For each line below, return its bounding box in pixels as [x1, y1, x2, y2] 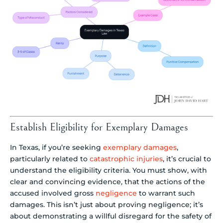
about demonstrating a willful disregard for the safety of [10, 212, 212, 221]
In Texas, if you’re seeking [10, 143, 103, 152]
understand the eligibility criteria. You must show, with [10, 166, 207, 175]
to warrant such [137, 189, 195, 198]
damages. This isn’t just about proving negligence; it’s [10, 200, 203, 210]
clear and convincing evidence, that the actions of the [10, 177, 205, 187]
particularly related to [10, 154, 90, 164]
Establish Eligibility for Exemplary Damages [10, 121, 188, 134]
